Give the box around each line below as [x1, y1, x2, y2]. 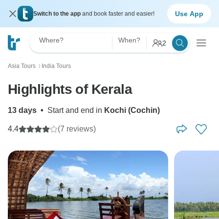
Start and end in [47, 106, 104, 114]
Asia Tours [8, 63, 36, 69]
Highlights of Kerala [8, 82, 132, 97]
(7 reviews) [58, 125, 96, 133]
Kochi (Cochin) [104, 106, 160, 114]
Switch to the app [33, 10, 82, 17]
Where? [39, 36, 64, 44]
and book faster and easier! [82, 10, 154, 17]
